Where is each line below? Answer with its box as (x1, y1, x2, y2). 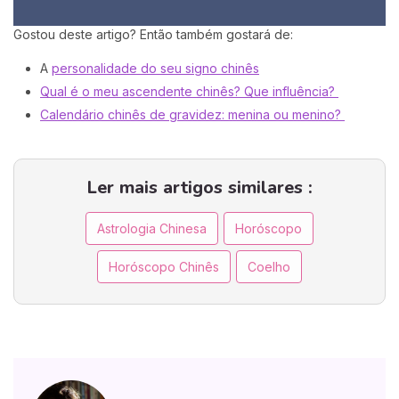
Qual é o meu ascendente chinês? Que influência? (40, 83, 338, 99)
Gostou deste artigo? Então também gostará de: (13, 27, 293, 43)
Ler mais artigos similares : (86, 175, 313, 199)
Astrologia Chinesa (97, 221, 207, 237)
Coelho (248, 259, 290, 275)
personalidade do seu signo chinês (52, 60, 259, 76)
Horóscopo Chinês (109, 259, 219, 275)
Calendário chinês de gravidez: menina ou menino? (40, 106, 345, 122)
